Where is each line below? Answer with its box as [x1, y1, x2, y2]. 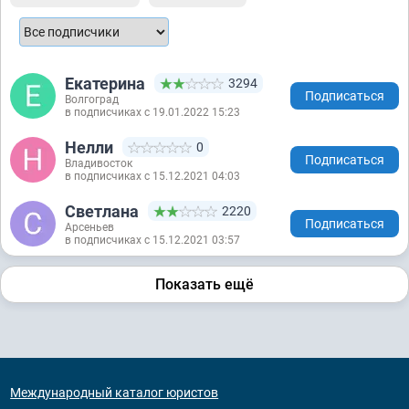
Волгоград [65, 93, 119, 107]
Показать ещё [155, 276, 254, 294]
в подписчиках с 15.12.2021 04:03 [65, 170, 240, 184]
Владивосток [65, 157, 132, 171]
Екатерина [65, 73, 145, 93]
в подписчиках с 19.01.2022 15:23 [65, 106, 240, 120]
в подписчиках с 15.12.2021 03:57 [65, 234, 240, 247]
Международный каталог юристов [10, 385, 219, 401]
